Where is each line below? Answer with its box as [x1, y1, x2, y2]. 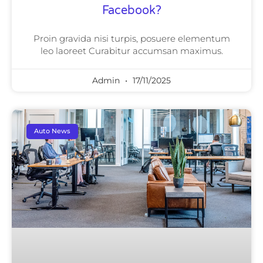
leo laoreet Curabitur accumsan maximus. [40, 45, 223, 56]
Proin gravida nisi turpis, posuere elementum [33, 32, 230, 44]
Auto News [34, 127, 71, 136]
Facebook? [102, 3, 161, 18]
